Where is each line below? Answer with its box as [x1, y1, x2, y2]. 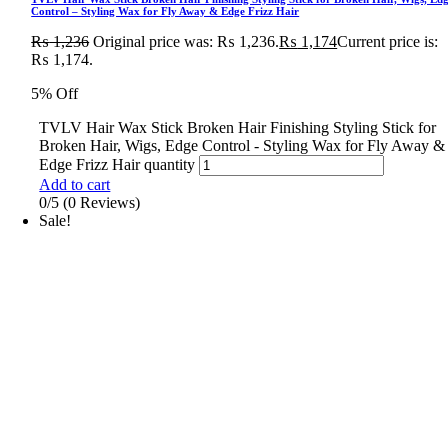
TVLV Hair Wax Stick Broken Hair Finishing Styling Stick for [39, 118, 437, 136]
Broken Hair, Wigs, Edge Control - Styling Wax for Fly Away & [39, 136, 446, 154]
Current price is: [337, 32, 439, 50]
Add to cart [39, 175, 111, 193]
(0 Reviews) [63, 193, 141, 211]
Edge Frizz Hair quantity [39, 155, 196, 173]
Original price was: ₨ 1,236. [93, 32, 280, 50]
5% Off [31, 84, 79, 102]
